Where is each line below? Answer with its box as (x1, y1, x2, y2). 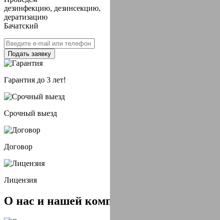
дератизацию (4, 13, 48, 21)
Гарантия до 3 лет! (4, 76, 66, 84)
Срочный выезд (4, 109, 57, 117)
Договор (4, 142, 32, 151)
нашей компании (47, 194, 139, 207)
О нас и (4, 194, 47, 207)
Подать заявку (8, 50, 51, 57)
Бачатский (4, 22, 38, 30)
